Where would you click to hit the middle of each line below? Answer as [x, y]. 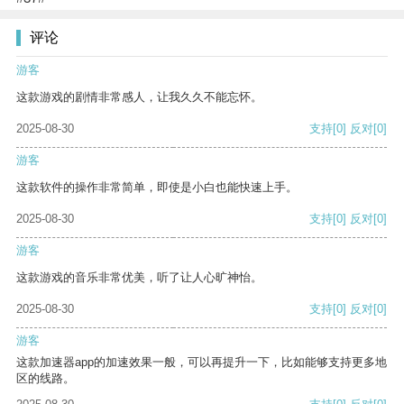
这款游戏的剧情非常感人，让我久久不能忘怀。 [139, 97]
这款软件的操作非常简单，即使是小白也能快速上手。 [157, 188]
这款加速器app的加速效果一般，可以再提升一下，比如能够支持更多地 [202, 363]
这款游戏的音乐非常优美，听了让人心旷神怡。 [139, 278]
